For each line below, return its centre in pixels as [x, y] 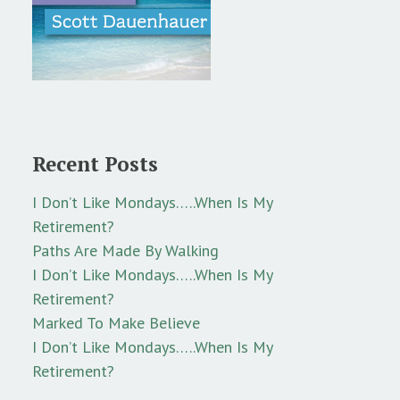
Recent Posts [95, 164]
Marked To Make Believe [116, 323]
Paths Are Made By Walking [125, 251]
